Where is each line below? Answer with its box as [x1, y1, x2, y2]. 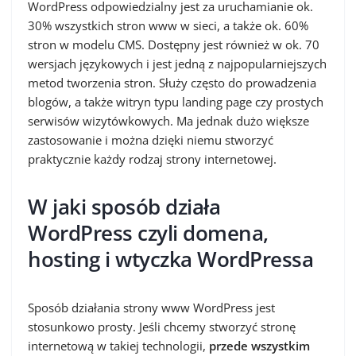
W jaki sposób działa [28, 192, 220, 221]
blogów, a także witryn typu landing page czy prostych [28, 94, 323, 110]
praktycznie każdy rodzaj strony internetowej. [28, 151, 277, 167]
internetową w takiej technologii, [28, 338, 209, 354]
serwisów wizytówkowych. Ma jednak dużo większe [28, 113, 309, 129]
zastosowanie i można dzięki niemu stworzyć [28, 132, 273, 148]
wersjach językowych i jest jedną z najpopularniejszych [28, 56, 327, 72]
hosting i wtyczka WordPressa [28, 245, 313, 273]
